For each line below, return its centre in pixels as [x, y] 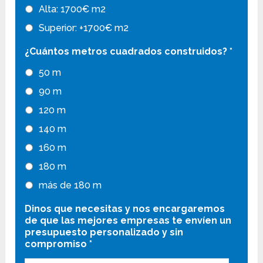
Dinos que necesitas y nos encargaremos [125, 209]
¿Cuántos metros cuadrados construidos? [126, 52]
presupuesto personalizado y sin [104, 232]
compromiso [56, 244]
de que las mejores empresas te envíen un [128, 221]
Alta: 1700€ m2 [73, 9]
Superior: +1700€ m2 [84, 28]
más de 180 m [70, 186]
